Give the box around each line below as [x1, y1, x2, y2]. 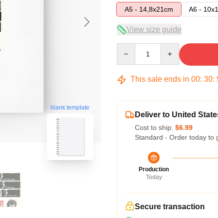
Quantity [116, 44, 142, 52]
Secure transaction [135, 202, 205, 211]
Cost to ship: [135, 124, 175, 131]
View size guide [127, 25, 182, 34]
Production [139, 166, 169, 173]
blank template [51, 104, 90, 111]
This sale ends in [128, 75, 191, 83]
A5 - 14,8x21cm [125, 5, 173, 13]
